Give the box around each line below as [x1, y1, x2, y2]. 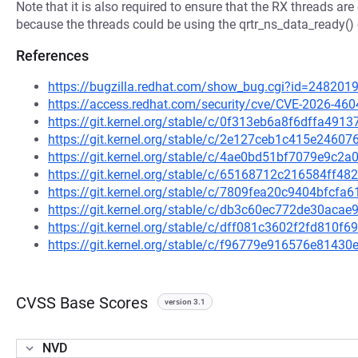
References [16, 47, 89, 64]
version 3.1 [165, 297, 205, 306]
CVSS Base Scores [16, 293, 148, 312]
